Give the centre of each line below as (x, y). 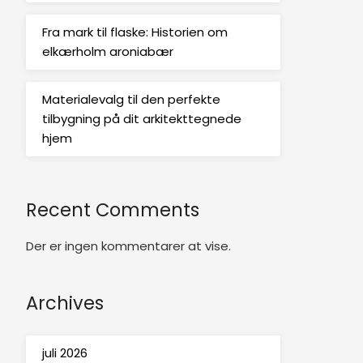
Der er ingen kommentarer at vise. (128, 246)
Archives (64, 303)
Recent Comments (112, 209)
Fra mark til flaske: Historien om (135, 32)
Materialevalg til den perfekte (131, 100)
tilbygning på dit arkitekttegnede (141, 119)
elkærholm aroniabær (107, 52)
